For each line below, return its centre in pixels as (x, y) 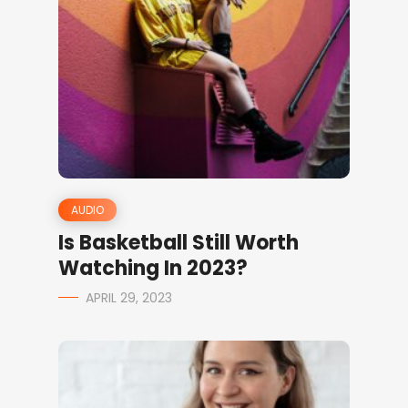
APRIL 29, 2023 (129, 297)
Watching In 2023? (153, 268)
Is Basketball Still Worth (178, 242)
